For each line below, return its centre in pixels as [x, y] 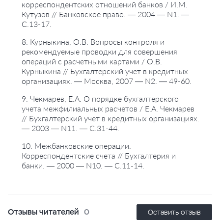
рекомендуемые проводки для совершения [99, 51]
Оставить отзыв [174, 212]
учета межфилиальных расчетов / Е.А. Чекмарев [108, 108]
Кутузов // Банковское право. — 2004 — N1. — [105, 14]
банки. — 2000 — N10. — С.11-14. [83, 165]
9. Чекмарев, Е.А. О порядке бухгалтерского [100, 98]
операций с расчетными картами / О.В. [92, 61]
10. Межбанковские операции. [76, 146]
